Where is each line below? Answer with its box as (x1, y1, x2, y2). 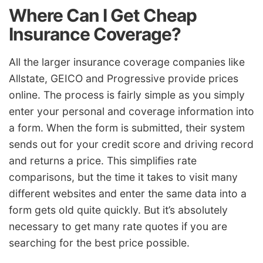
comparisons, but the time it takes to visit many (9, 171, 238, 184)
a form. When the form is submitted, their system (9, 122, 245, 134)
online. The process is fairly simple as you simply (9, 89, 245, 102)
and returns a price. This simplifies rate (9, 154, 197, 167)
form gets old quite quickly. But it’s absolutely (9, 204, 228, 217)
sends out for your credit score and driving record (9, 138, 254, 151)
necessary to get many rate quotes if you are (9, 220, 227, 233)
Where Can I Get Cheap (9, 5, 197, 26)
